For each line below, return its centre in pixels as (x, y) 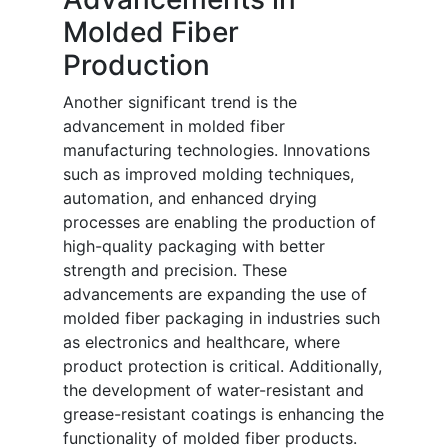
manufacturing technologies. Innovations (216, 150)
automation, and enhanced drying (190, 198)
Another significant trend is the (180, 102)
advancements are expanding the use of (215, 294)
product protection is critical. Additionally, (222, 366)
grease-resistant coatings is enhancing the (223, 414)
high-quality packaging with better (194, 246)
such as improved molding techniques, (208, 174)
